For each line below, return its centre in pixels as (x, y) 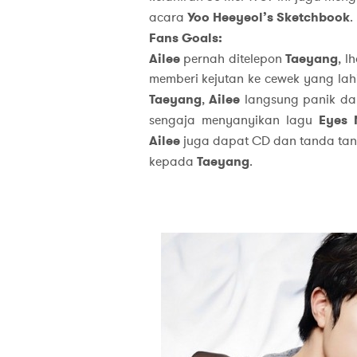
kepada (173, 162)
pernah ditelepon (231, 59)
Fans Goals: (185, 38)
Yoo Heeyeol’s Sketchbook (268, 18)
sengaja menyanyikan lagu (234, 121)
